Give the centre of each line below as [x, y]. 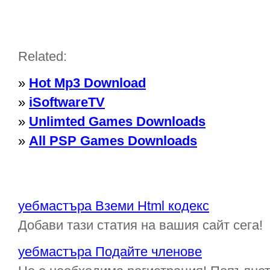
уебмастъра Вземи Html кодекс [114, 206]
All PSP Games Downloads [113, 141]
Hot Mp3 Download [87, 83]
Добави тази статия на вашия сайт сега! [140, 225]
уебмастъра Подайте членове [110, 252]
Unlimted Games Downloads [117, 121]
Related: [42, 56]
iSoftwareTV [67, 102]
